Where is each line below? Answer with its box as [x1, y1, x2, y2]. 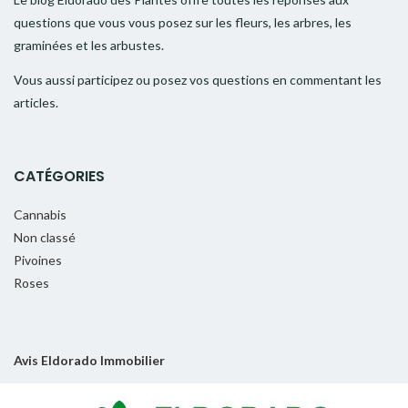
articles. [14, 95, 58, 111]
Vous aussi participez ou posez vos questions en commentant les [14, 72, 382, 88]
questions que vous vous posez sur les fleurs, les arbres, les [14, 15, 352, 31]
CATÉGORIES [14, 166, 105, 188]
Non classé [14, 229, 76, 246]
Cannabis [14, 207, 66, 223]
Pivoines [14, 252, 62, 269]
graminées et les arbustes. [14, 37, 164, 54]
